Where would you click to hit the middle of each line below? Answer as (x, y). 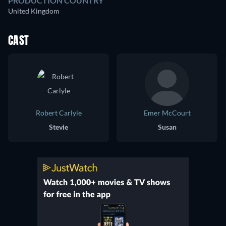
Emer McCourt (167, 113)
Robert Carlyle (59, 113)
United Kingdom (34, 11)
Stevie (59, 127)
